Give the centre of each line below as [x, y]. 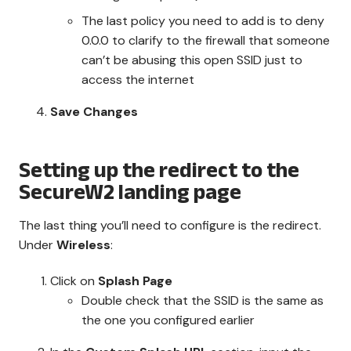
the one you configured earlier [168, 320]
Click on [74, 281]
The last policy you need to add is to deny [203, 21]
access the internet [138, 80]
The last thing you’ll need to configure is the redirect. [170, 226]
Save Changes [94, 112]
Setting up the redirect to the [159, 170]
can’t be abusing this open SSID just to [192, 60]
